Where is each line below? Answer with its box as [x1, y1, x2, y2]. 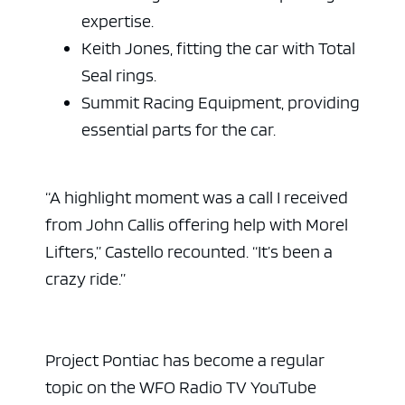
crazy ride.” [45, 268, 126, 290]
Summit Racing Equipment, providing [81, 91, 360, 114]
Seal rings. [81, 64, 156, 87]
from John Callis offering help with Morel [45, 213, 348, 236]
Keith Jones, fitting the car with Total [81, 37, 355, 60]
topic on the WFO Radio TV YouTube [45, 376, 316, 399]
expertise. [81, 10, 154, 33]
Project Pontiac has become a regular [45, 349, 325, 372]
